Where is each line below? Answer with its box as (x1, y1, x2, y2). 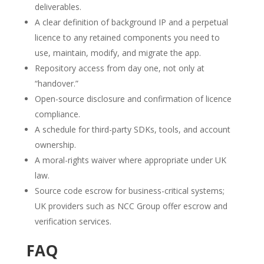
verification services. (34, 216, 111, 227)
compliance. (34, 108, 80, 120)
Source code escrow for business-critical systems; (34, 185, 225, 197)
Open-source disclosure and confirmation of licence (34, 93, 232, 105)
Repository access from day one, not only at (34, 62, 204, 74)
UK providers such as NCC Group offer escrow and (34, 200, 227, 212)
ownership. (34, 139, 76, 151)
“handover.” (34, 78, 78, 90)
